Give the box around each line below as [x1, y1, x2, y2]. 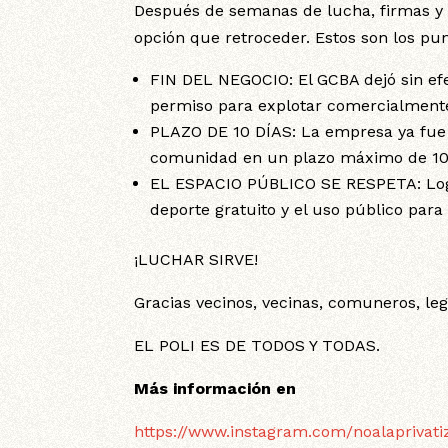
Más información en [134, 379, 297, 398]
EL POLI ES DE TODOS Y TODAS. [134, 336, 381, 355]
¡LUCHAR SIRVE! [134, 250, 259, 269]
